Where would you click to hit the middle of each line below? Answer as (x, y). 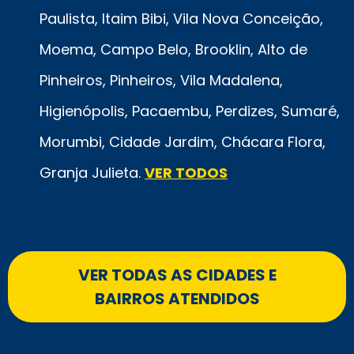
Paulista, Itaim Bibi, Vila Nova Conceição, (181, 18)
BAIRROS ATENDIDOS (177, 298)
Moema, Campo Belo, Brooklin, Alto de (173, 49)
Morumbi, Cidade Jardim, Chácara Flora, (183, 141)
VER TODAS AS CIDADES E (177, 275)
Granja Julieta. (92, 172)
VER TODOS (186, 172)
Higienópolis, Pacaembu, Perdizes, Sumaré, (190, 111)
